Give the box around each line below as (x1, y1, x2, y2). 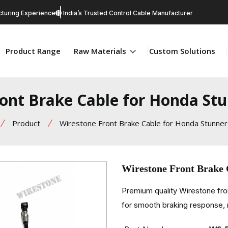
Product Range (6, 45, 61, 56)
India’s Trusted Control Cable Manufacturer (62, 9, 193, 17)
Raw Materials (74, 45, 128, 56)
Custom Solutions (149, 45, 215, 56)
